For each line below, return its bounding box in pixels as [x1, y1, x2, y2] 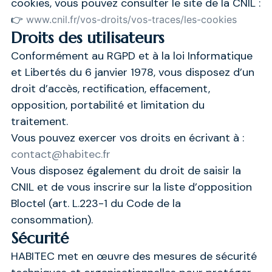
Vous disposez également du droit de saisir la [10, 163, 241, 178]
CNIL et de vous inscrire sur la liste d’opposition [10, 179, 252, 194]
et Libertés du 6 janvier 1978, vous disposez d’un [10, 64, 254, 80]
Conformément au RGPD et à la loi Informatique [10, 48, 253, 63]
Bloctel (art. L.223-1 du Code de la [10, 195, 181, 211]
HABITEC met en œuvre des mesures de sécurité [10, 248, 257, 263]
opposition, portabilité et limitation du [10, 97, 205, 112]
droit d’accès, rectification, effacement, [10, 81, 210, 96]
